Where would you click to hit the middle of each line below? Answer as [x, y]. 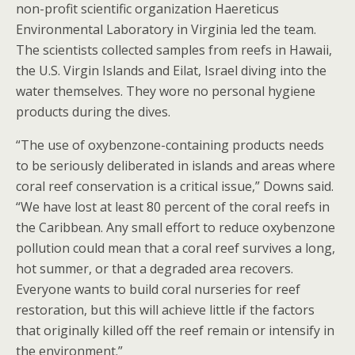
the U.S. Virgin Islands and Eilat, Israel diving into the [171, 71]
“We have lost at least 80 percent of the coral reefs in [173, 207]
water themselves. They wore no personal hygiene [166, 92]
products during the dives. [93, 112]
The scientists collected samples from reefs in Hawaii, [174, 50]
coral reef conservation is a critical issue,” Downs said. [175, 187]
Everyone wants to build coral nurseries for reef [158, 290]
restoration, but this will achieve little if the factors [165, 310]
